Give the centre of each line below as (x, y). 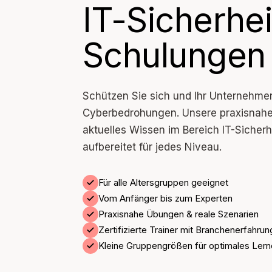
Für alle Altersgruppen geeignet (163, 182)
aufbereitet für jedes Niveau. (152, 147)
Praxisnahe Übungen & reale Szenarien (178, 214)
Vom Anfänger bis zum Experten (165, 198)
